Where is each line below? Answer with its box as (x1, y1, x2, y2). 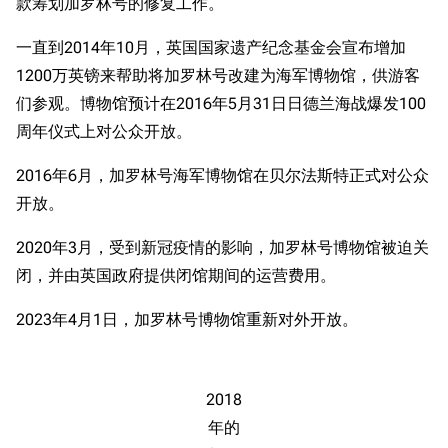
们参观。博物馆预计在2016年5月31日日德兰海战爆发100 (16, 94, 426, 113)
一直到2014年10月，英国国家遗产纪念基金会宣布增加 (16, 38, 406, 57)
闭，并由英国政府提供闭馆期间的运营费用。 (16, 266, 336, 285)
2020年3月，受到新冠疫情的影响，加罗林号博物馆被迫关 (16, 238, 429, 257)
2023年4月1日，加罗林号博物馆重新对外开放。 (16, 310, 358, 329)
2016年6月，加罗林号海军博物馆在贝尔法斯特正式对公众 (16, 166, 429, 185)
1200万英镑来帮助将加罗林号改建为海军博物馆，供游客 (16, 66, 420, 85)
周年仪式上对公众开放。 (16, 122, 192, 141)
